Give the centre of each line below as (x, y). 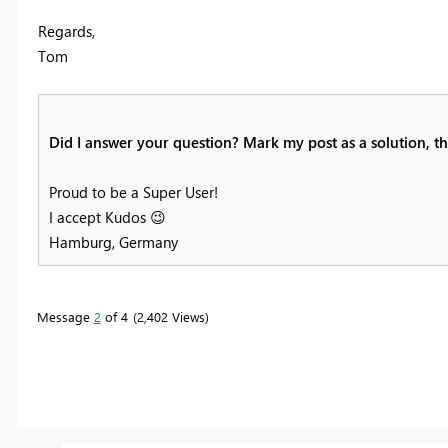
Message (65, 316)
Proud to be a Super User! (133, 191)
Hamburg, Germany (113, 241)
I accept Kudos (99, 216)
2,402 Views (170, 316)
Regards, (66, 30)
